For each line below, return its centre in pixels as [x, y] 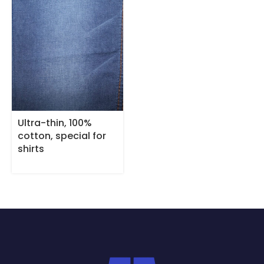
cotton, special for [62, 136]
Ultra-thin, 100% [55, 123]
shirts [31, 148]
